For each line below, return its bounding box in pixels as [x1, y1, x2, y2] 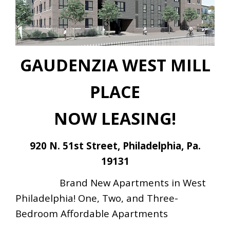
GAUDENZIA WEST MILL [20, 54, 210, 76]
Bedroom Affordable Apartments [15, 207, 168, 220]
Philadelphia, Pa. [122, 139, 201, 152]
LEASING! [101, 107, 176, 130]
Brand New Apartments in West [60, 176, 206, 189]
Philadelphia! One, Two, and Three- [15, 191, 178, 205]
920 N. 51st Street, [29, 139, 123, 152]
